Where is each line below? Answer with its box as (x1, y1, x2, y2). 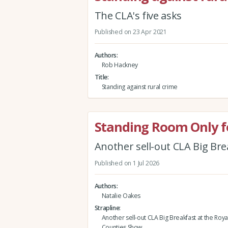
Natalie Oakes (101, 191, 141, 200)
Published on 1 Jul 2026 (94, 158, 160, 167)
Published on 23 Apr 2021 (94, 27, 167, 37)
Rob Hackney (101, 60, 138, 69)
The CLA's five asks (94, 9, 182, 23)
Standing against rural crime (101, 82, 178, 91)
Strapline (94, 203, 120, 212)
